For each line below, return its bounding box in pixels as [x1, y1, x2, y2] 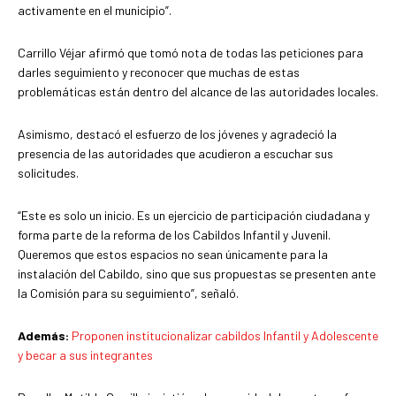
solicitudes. [18, 164, 79, 180]
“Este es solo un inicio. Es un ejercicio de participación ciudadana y [18, 207, 369, 223]
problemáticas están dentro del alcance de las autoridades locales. [18, 83, 378, 99]
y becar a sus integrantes [18, 346, 153, 362]
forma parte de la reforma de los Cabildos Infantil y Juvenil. [18, 226, 331, 242]
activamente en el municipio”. [18, 2, 171, 18]
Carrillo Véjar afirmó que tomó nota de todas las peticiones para [18, 44, 363, 60]
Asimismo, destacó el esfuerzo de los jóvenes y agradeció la [18, 126, 337, 141]
